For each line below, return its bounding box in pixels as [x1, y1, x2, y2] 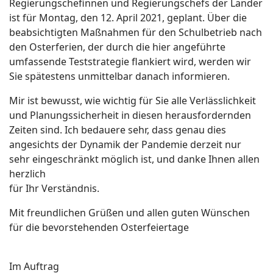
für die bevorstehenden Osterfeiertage [9, 220, 189, 234]
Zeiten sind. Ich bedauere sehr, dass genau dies [9, 122, 226, 136]
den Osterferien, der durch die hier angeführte [9, 40, 225, 54]
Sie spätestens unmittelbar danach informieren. [9, 69, 230, 83]
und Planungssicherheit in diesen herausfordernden [9, 108, 251, 122]
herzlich [9, 166, 46, 180]
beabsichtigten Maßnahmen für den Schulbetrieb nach [9, 25, 262, 39]
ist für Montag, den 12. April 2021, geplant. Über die [9, 10, 247, 24]
